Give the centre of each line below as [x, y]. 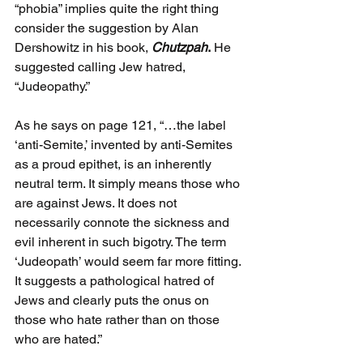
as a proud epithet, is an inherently [115, 164]
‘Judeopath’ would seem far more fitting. [129, 262]
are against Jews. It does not [97, 203]
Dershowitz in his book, [83, 48]
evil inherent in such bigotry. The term [122, 242]
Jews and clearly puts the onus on [113, 301]
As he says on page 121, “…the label [122, 126]
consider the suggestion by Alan [108, 28]
